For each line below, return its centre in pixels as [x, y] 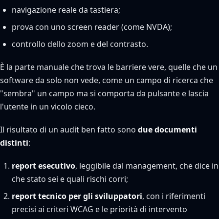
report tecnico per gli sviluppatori [77, 196]
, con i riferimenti [174, 196]
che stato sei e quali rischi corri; [70, 179]
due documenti [167, 130]
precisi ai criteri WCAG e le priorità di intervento [99, 209]
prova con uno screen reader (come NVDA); [92, 27]
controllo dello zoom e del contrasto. [80, 44]
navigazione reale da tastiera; [66, 10]
